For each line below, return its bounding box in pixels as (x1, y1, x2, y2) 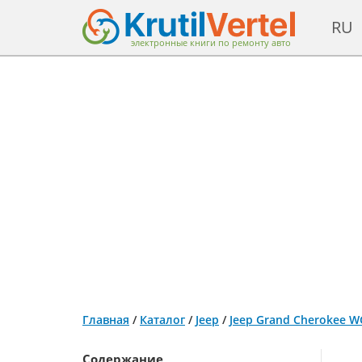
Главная (82, 312, 129, 327)
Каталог (140, 312, 185, 327)
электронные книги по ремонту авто (131, 36, 291, 48)
